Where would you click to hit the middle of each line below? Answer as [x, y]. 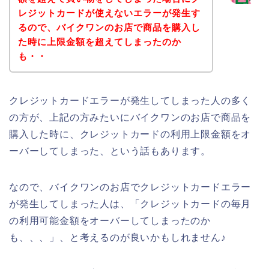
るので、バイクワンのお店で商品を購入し [109, 27]
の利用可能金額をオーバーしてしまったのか [110, 220]
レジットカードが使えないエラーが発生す [109, 13]
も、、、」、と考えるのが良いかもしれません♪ [118, 237]
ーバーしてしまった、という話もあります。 [110, 151]
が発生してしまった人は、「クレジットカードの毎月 [130, 204]
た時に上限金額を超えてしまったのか [99, 41]
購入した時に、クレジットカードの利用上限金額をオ [130, 134]
